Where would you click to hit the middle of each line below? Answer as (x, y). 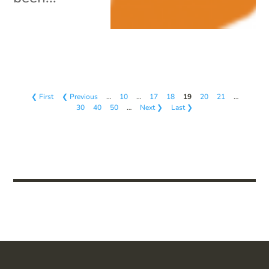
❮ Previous (80, 96)
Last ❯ (182, 107)
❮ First (42, 96)
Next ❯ (151, 107)
